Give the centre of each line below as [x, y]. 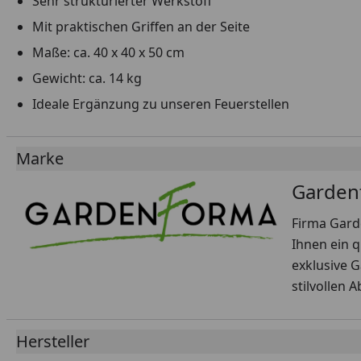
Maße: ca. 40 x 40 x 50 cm [108, 52]
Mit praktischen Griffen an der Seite [141, 27]
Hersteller [53, 341]
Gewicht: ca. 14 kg [89, 78]
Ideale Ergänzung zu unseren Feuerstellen [161, 104]
